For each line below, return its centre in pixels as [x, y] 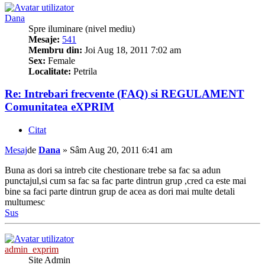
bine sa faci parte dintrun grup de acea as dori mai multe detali [120, 192]
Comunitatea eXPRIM [59, 107]
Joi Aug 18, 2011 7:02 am [132, 50]
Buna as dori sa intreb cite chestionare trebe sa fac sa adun [113, 170]
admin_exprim [32, 250]
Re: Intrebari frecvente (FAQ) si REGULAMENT [125, 94]
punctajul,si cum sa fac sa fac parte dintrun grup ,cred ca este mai [125, 181]
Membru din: [55, 50]
